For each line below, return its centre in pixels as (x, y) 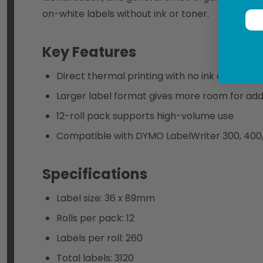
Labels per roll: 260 (100, 238)
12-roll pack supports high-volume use (145, 116)
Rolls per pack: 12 (95, 218)
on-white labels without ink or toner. (126, 14)
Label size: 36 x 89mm (106, 198)
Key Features (89, 52)
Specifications (95, 174)
